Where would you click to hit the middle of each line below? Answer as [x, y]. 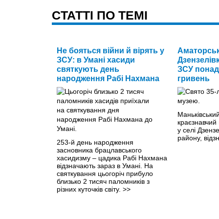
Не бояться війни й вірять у [110, 50]
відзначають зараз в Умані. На [105, 165]
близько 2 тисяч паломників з [103, 181]
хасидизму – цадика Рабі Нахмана [112, 158]
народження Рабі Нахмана [108, 78]
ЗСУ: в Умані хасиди [96, 60]
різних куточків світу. [90, 189]
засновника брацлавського [99, 150]
